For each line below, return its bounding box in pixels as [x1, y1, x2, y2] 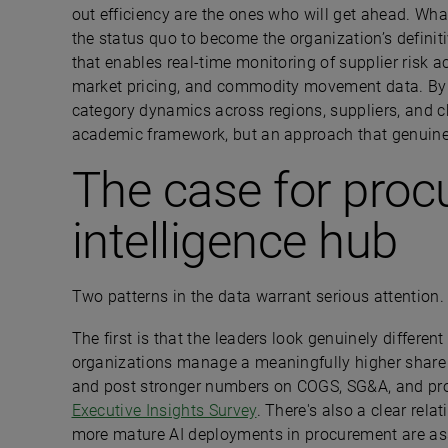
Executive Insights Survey [71, 401, 257, 420]
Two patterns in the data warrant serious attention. [71, 287, 444, 306]
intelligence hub [71, 213, 398, 270]
